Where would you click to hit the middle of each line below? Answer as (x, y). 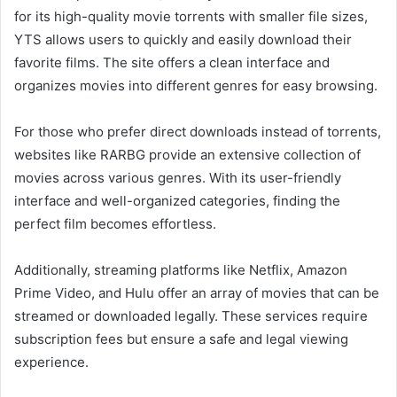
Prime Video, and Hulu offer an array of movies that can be (197, 293)
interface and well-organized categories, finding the (177, 201)
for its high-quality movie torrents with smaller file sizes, (191, 17)
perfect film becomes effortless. (115, 224)
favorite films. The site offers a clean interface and (172, 63)
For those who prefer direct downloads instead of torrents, (198, 132)
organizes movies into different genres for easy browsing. (196, 86)
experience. (51, 362)
